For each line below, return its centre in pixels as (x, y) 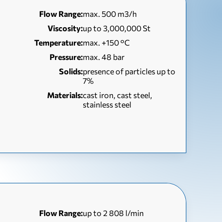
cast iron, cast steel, (118, 95)
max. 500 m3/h (110, 14)
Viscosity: (65, 28)
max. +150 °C (107, 42)
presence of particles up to (129, 71)
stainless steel (107, 104)
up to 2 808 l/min (113, 213)
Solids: (71, 71)
